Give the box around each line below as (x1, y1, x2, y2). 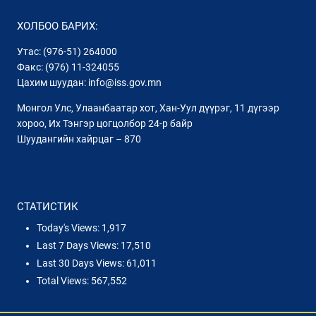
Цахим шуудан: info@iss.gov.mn (17, 76, 162, 88)
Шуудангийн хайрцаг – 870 (17, 133, 141, 145)
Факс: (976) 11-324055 (17, 61, 119, 73)
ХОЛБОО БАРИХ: (17, 19, 98, 32)
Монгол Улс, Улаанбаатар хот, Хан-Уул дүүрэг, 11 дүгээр (17, 102, 279, 114)
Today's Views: (37, 222, 102, 234)
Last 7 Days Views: (37, 240, 121, 252)
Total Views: (37, 275, 91, 287)
